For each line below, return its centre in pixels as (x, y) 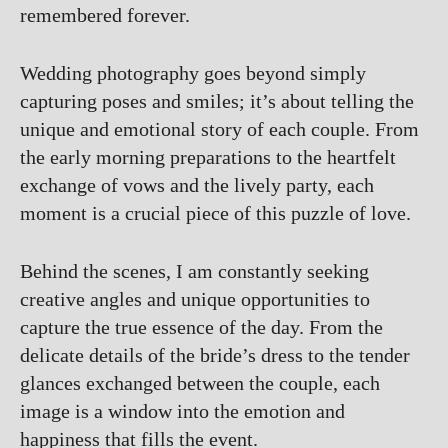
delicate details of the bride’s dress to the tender (215, 355)
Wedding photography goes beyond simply (193, 73)
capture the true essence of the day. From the (201, 327)
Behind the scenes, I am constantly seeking (194, 271)
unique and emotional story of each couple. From (219, 129)
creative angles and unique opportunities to (195, 299)
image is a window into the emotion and (182, 411)
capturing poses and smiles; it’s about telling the (217, 101)
